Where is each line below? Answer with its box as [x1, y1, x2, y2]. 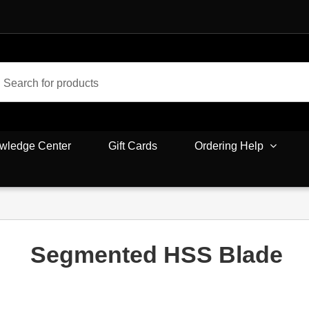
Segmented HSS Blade [30, 241, 283, 268]
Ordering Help [195, 139, 263, 152]
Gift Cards [108, 139, 157, 152]
